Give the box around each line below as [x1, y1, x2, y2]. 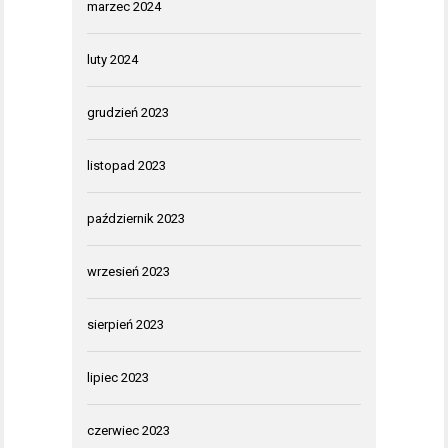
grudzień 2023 [87, 104, 169, 120]
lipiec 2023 [87, 369, 149, 385]
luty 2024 [87, 51, 138, 67]
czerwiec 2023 [87, 422, 170, 438]
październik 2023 [87, 210, 185, 226]
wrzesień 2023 [87, 263, 170, 279]
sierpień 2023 [87, 316, 164, 332]
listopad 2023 [87, 157, 166, 173]
